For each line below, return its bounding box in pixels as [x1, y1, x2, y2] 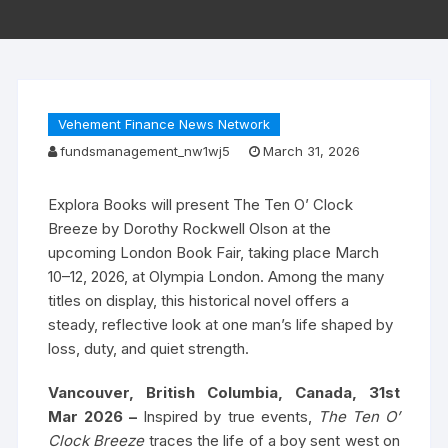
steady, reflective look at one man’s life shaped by [48, 315, 394, 334]
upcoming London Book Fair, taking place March [48, 243, 380, 262]
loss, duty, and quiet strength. [48, 339, 250, 358]
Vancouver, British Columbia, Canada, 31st [48, 383, 400, 402]
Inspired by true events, [143, 407, 318, 426]
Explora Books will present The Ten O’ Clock [48, 195, 354, 214]
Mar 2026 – [48, 407, 144, 426]
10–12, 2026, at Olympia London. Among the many [48, 267, 385, 286]
